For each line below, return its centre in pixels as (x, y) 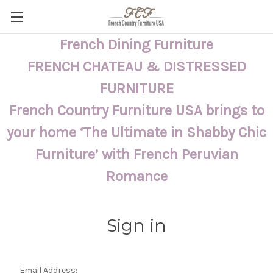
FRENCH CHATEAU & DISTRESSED (136, 66)
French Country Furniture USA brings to (136, 110)
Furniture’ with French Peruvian (136, 154)
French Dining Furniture (136, 44)
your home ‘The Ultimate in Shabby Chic (136, 132)
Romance (136, 176)
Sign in (136, 225)
